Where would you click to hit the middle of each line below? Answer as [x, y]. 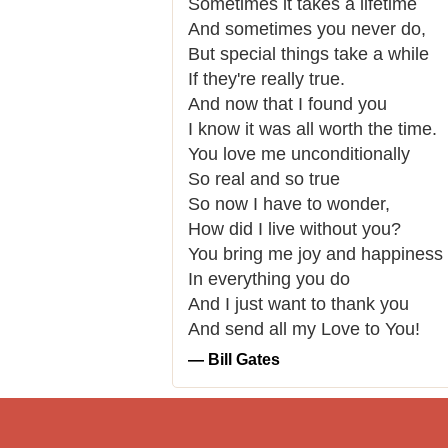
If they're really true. [269, 79]
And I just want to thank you [301, 304]
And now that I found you [290, 104]
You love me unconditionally [301, 154]
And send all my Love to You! [304, 329]
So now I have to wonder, [291, 204]
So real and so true [266, 179]
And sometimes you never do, [309, 29]
